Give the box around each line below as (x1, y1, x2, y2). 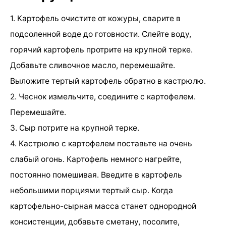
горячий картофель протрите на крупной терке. (10, 44, 193, 54)
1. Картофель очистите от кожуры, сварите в (10, 13, 181, 23)
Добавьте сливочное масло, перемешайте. (10, 60, 175, 70)
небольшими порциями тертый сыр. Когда (10, 185, 173, 195)
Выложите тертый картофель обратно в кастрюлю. (10, 76, 206, 86)
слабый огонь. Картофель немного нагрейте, (10, 154, 182, 164)
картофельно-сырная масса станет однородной (10, 201, 196, 211)
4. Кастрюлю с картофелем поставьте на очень (10, 138, 192, 148)
